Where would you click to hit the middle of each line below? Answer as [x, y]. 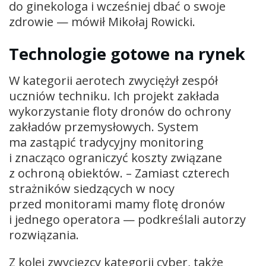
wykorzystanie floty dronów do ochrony [120, 111]
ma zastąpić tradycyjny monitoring [106, 142]
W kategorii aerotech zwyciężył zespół [113, 80]
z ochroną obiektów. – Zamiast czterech [119, 173]
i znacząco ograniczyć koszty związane [115, 157]
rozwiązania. [44, 235]
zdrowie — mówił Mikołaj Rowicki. [102, 22]
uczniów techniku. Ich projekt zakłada [114, 96]
